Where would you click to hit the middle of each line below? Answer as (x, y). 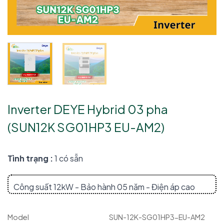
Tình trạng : (30, 158)
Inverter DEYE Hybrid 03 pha (88, 109)
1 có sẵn (68, 158)
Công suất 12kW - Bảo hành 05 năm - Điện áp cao (104, 187)
